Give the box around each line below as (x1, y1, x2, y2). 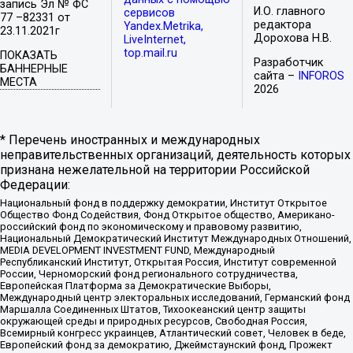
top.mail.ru (123, 46, 177, 61)
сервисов (123, 6, 175, 20)
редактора (254, 17, 312, 32)
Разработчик (254, 56, 324, 70)
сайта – (254, 69, 299, 84)
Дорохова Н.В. (254, 31, 333, 45)
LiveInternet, (123, 33, 186, 47)
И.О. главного (254, 4, 326, 18)
